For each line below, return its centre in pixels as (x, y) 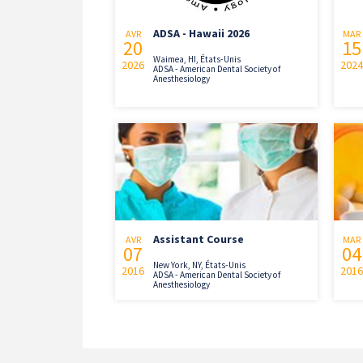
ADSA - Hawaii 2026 (201, 33)
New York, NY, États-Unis (199, 265)
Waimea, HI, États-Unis (197, 59)
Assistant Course (199, 239)
